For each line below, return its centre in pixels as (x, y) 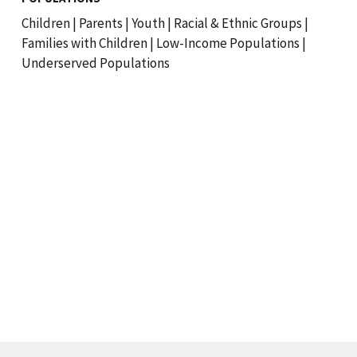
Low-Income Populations (228, 43)
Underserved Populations (95, 63)
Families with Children (85, 43)
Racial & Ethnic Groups (237, 23)
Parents (100, 23)
